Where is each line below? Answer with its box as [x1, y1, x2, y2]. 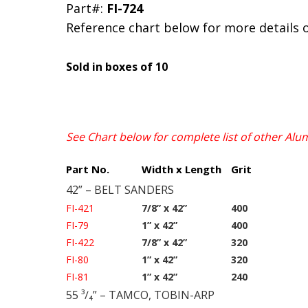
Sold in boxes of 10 [66, 59, 168, 75]
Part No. [66, 162, 109, 177]
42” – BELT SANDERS [66, 182, 174, 198]
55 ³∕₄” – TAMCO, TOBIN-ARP [66, 287, 214, 303]
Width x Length [142, 162, 221, 177]
